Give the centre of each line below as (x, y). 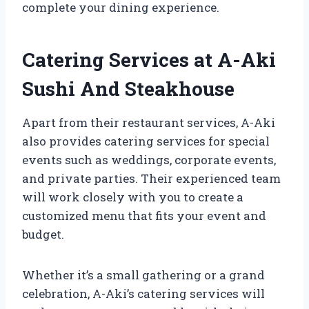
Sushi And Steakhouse (128, 88)
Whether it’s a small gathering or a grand (143, 275)
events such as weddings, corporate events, (149, 159)
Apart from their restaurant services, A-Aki (149, 122)
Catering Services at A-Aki (149, 59)
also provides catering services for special (146, 141)
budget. (43, 234)
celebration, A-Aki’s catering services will (143, 293)
